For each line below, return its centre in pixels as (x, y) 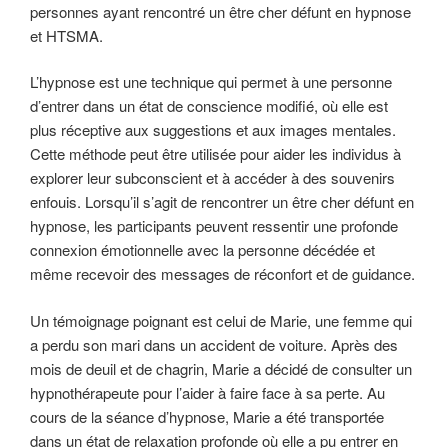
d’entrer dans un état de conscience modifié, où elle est (209, 106)
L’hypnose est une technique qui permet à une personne (211, 82)
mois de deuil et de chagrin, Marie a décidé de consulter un (221, 368)
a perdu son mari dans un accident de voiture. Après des (214, 344)
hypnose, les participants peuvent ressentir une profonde (214, 226)
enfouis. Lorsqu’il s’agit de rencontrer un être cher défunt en (222, 202)
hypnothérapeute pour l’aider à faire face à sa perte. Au (207, 392)
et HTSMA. (66, 35)
